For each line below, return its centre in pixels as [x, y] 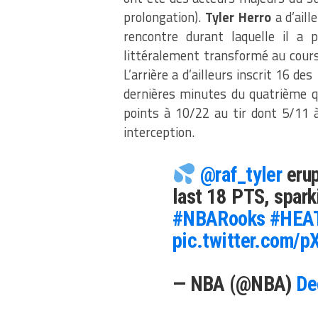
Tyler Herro [238, 17]
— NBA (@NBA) [234, 284]
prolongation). [164, 17]
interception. [159, 132]
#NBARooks [219, 218]
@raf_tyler [241, 174]
